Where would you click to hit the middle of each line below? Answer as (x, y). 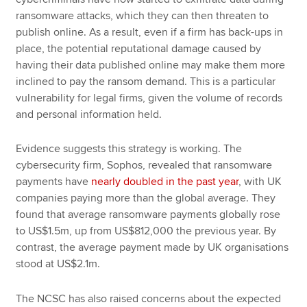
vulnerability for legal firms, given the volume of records (149, 98)
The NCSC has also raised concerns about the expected (149, 298)
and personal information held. (89, 114)
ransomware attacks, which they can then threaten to (143, 15)
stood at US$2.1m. (58, 264)
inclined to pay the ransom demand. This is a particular (146, 81)
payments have (54, 182)
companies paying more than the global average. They (146, 198)
